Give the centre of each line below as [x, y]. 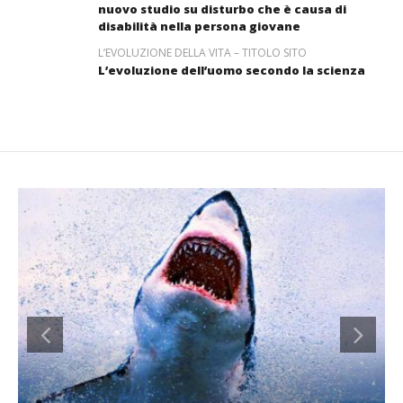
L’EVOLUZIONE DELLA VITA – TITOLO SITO [202, 53]
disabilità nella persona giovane [199, 27]
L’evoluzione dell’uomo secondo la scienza [231, 71]
